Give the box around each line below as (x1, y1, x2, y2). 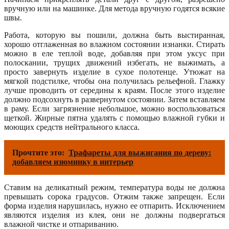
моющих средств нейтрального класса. (4, 122, 140, 131)
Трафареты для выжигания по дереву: (68, 148, 211, 157)
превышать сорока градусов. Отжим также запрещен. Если (4, 192, 225, 201)
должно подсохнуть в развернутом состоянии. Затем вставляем (4, 95, 225, 104)
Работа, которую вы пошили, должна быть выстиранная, (4, 30, 225, 39)
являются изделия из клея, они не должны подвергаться (4, 210, 225, 219)
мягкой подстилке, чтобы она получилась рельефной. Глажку (4, 76, 225, 85)
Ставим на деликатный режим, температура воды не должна (4, 182, 225, 192)
